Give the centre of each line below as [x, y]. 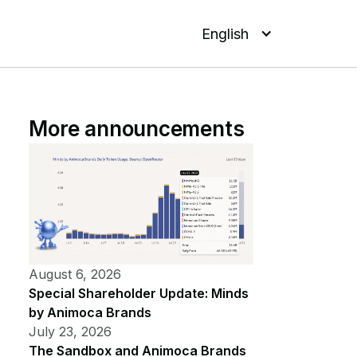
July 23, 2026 [71, 332]
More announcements [137, 129]
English [225, 33]
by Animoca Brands [90, 313]
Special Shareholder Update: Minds [139, 294]
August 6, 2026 [75, 275]
